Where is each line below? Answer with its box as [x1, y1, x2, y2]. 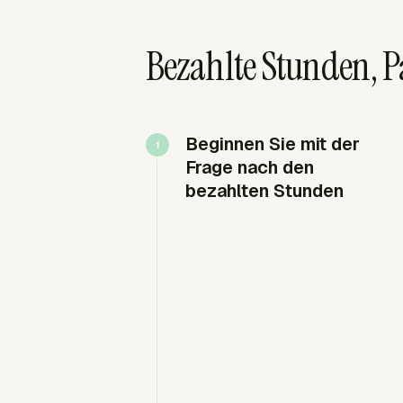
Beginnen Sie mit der [185, 131, 360, 156]
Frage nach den [185, 155, 314, 179]
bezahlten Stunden [185, 178, 344, 202]
